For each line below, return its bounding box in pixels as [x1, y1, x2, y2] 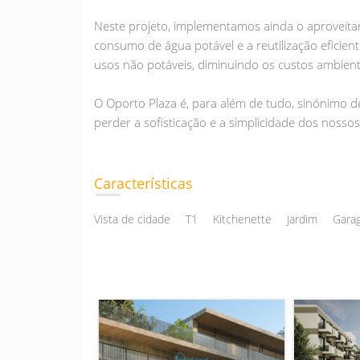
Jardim [287, 211, 317, 227]
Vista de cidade [94, 211, 170, 227]
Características [94, 174, 193, 193]
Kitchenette [213, 211, 272, 227]
